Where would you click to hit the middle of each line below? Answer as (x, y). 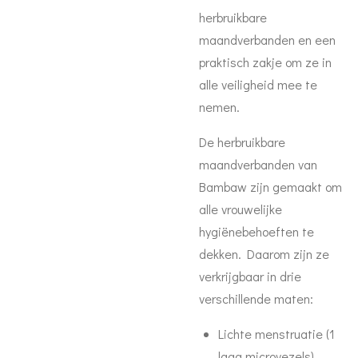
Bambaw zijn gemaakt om (270, 187)
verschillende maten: (256, 298)
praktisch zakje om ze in (265, 62)
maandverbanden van (258, 164)
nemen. (219, 107)
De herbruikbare (242, 142)
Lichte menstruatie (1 (276, 334)
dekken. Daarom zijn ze (264, 254)
